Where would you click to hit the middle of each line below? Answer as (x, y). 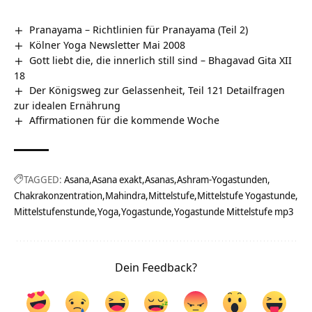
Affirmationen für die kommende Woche (125, 119)
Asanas (159, 179)
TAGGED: (43, 179)
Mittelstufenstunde (54, 211)
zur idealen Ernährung (67, 105)
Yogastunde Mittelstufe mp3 (234, 211)
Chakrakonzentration (58, 195)
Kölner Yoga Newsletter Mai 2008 (108, 44)
